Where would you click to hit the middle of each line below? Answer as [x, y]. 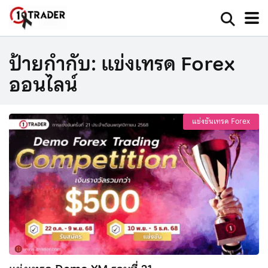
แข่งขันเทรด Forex [221, 121]
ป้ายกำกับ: [55, 64]
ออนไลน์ [43, 85]
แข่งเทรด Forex [168, 64]
